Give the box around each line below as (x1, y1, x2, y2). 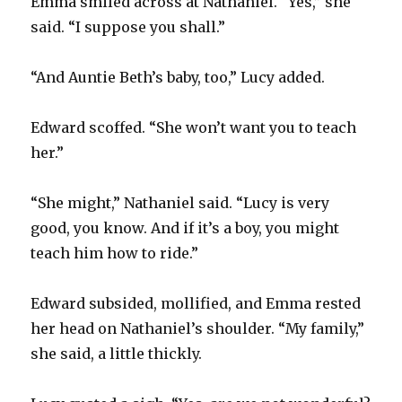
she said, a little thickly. (31, 344, 203, 363)
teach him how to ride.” (31, 243, 199, 262)
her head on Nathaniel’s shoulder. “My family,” (31, 319, 365, 337)
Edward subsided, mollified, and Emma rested (31, 293, 362, 312)
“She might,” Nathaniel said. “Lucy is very (31, 193, 330, 212)
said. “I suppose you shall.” (31, 17, 226, 36)
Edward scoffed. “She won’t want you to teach (31, 118, 357, 136)
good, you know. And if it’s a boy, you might (31, 218, 340, 237)
